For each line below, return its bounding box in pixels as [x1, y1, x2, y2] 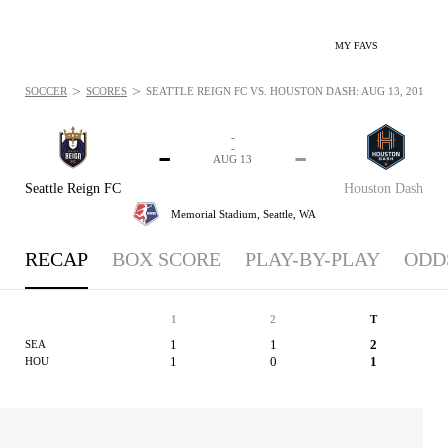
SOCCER [25, 85, 67, 97]
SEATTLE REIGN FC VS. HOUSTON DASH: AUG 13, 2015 [146, 85, 430, 97]
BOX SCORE [112, 248, 221, 270]
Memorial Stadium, [170, 207, 263, 220]
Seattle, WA [262, 207, 316, 220]
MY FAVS [335, 40, 378, 51]
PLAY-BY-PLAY [245, 248, 380, 270]
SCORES [86, 85, 127, 97]
